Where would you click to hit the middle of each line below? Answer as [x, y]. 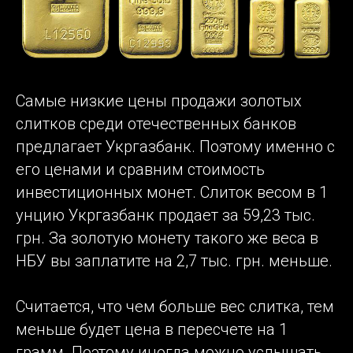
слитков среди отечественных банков [156, 124]
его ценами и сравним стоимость [140, 170]
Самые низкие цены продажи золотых [159, 101]
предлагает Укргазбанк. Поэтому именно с [175, 147]
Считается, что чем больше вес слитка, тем [175, 307]
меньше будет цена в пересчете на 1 [152, 330]
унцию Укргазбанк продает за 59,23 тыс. [165, 216]
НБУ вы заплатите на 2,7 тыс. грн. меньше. [174, 261]
